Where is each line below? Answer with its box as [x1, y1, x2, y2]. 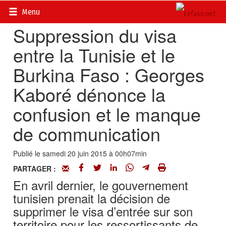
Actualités [44, 5, 75, 15]
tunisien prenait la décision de [13, 189, 171, 207]
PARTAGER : [13, 163, 63, 174]
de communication [13, 121, 161, 146]
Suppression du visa [13, 22, 177, 48]
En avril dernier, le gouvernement [13, 176, 189, 194]
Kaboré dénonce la [13, 81, 166, 107]
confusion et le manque [13, 101, 201, 127]
